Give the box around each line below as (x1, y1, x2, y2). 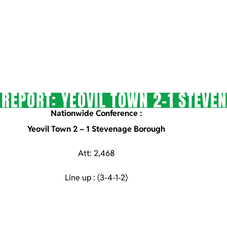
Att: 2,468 (78, 148, 115, 159)
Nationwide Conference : (51, 108, 142, 119)
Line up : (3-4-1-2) (65, 172, 128, 183)
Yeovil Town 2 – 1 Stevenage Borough (27, 124, 165, 134)
